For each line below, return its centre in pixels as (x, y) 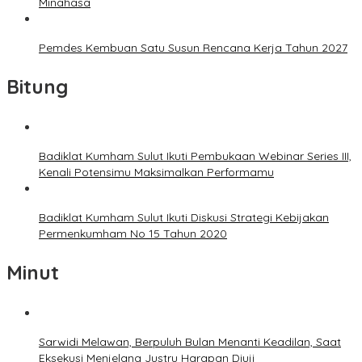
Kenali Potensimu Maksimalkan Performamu (156, 173)
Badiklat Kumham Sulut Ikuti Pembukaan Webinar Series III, (195, 156)
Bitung (37, 87)
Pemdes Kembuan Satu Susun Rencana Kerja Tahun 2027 (193, 48)
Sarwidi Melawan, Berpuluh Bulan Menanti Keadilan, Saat (190, 342)
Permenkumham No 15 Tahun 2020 (133, 234)
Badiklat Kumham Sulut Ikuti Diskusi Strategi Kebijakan (184, 218)
